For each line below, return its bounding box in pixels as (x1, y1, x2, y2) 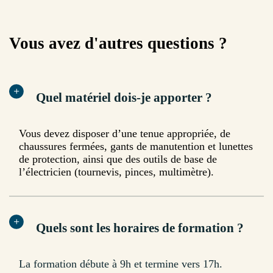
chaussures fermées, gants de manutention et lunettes (19, 140, 253, 153)
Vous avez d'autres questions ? (9, 34, 227, 52)
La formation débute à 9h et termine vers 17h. (19, 258, 222, 271)
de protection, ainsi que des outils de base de (19, 153, 217, 166)
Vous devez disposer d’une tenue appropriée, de (19, 127, 230, 140)
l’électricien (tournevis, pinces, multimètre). (19, 166, 214, 179)
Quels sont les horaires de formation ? (36, 221, 244, 236)
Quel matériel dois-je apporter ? (36, 90, 212, 105)
